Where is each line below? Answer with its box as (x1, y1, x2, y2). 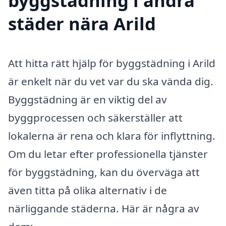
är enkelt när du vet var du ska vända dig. (8, 74, 213, 88)
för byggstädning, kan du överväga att (8, 164, 200, 179)
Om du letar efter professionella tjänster (8, 146, 208, 161)
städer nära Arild (8, 11, 156, 35)
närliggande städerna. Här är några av (8, 201, 199, 215)
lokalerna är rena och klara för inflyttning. (8, 128, 215, 143)
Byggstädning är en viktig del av (8, 92, 167, 106)
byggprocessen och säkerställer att (8, 110, 183, 125)
